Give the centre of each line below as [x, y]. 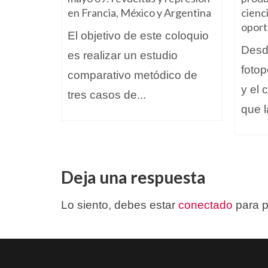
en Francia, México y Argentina [139, 13]
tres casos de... [107, 95]
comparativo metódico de [133, 75]
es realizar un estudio [123, 56]
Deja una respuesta [133, 177]
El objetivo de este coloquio [138, 36]
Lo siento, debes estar [120, 205]
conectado [205, 205]
